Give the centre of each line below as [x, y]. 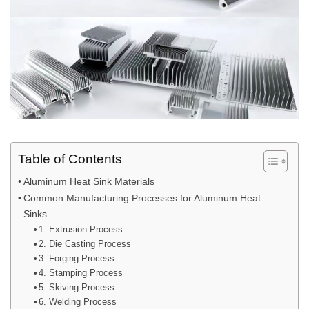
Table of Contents [70, 159]
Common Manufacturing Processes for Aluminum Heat [142, 198]
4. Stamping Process [81, 272]
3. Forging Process [77, 258]
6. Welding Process [78, 301]
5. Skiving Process [77, 287]
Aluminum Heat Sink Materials [89, 181]
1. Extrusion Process [81, 229]
